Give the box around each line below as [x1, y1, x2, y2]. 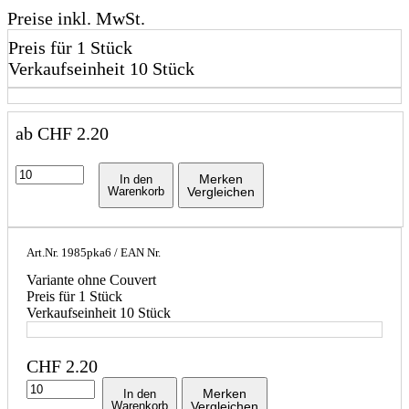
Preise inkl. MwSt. [7, 8, 145, 29]
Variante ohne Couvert [26, 272, 156, 288]
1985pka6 [61, 246, 111, 260]
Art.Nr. [26, 246, 61, 260]
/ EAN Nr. [114, 246, 161, 260]
